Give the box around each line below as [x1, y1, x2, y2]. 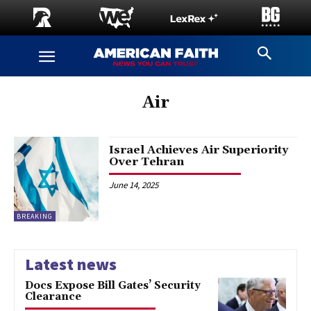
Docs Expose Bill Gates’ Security [25, 279, 201, 293]
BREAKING [17, 212, 53, 221]
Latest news [25, 253, 117, 276]
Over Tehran [109, 155, 185, 169]
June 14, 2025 [109, 179, 159, 191]
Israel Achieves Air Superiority [109, 143, 289, 157]
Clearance [25, 290, 81, 304]
